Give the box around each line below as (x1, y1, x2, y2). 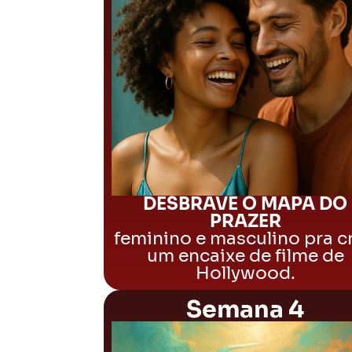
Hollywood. (195, 262, 295, 284)
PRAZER (209, 211, 281, 232)
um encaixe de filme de (146, 245, 344, 266)
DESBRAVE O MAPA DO (143, 193, 347, 214)
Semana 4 (186, 295, 304, 324)
